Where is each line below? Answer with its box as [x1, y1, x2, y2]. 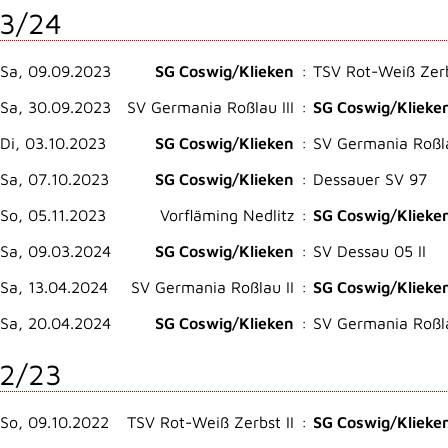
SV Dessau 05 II [313, 242, 426, 260]
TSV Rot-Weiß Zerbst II [127, 413, 294, 431]
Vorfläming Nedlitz [160, 206, 294, 224]
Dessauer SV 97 [313, 170, 427, 188]
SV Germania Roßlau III [127, 98, 294, 116]
